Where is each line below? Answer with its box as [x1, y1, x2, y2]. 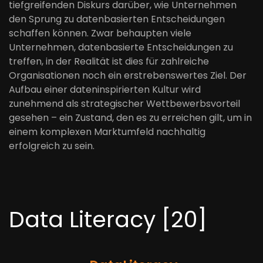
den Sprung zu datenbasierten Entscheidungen [9, 12, 225, 26]
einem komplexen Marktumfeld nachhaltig [9, 125, 205, 139]
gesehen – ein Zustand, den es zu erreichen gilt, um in [9, 111, 252, 124]
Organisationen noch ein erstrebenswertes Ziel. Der [9, 69, 247, 82]
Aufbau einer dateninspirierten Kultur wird [9, 83, 201, 96]
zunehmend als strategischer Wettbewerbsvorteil [9, 97, 240, 110]
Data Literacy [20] [9, 204, 207, 235]
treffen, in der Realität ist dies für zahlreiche [9, 55, 209, 68]
